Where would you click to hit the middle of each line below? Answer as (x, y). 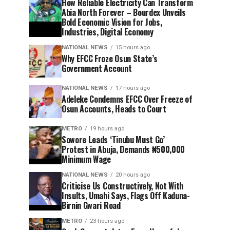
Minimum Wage (87, 159)
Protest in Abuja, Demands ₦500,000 (123, 149)
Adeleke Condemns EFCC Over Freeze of (127, 99)
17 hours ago (133, 88)
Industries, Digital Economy (108, 32)
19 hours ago (107, 128)
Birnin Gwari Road (91, 205)
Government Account (97, 68)
